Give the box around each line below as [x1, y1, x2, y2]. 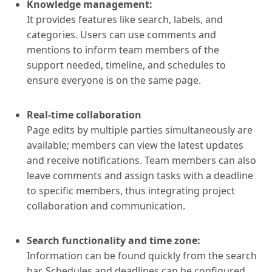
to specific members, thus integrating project [27, 184, 235, 198]
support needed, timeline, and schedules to [27, 58, 226, 72]
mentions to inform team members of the [27, 43, 219, 57]
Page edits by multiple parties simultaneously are [27, 123, 253, 137]
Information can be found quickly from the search [27, 249, 257, 263]
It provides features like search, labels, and [27, 13, 223, 27]
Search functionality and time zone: [27, 234, 200, 248]
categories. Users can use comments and [27, 28, 216, 42]
